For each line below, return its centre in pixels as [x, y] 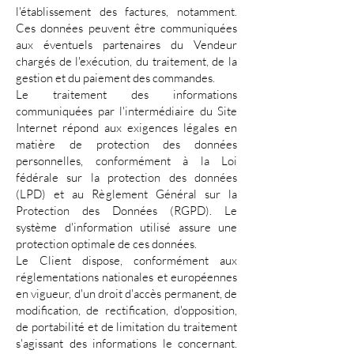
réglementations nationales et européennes [126, 277]
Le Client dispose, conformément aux [126, 261]
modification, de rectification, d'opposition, [126, 311]
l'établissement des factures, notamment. [126, 12]
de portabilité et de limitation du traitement [126, 327]
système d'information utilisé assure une [126, 228]
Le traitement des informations [126, 95]
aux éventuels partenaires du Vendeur [126, 45]
